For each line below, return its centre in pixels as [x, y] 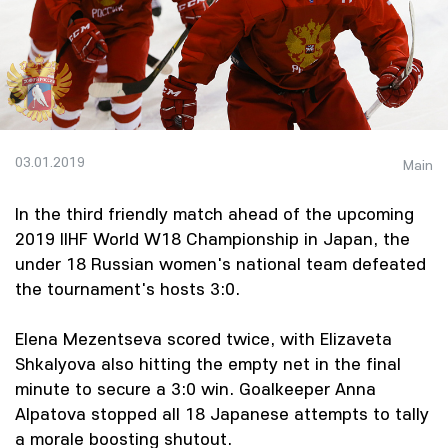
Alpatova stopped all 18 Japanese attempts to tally [222, 413]
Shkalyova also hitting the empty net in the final [208, 363]
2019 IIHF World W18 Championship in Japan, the [212, 238]
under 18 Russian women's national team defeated [220, 263]
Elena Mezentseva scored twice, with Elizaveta [203, 338]
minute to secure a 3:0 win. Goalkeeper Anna [195, 388]
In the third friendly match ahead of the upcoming [214, 213]
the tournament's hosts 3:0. [127, 288]
